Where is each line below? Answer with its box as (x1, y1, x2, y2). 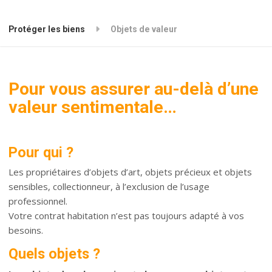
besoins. (8, 224, 44, 237)
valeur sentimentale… (8, 97, 177, 118)
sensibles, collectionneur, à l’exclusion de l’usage (8, 180, 210, 193)
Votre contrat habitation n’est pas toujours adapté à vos (8, 209, 245, 222)
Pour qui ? (8, 143, 74, 161)
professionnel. (8, 195, 68, 208)
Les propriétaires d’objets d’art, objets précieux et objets (8, 166, 253, 178)
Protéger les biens (8, 24, 86, 35)
